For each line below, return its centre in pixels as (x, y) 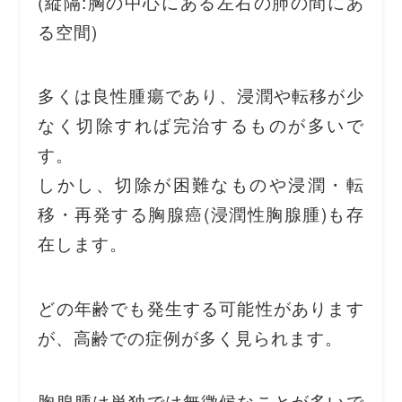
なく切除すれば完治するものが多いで (201, 125)
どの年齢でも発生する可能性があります (201, 307)
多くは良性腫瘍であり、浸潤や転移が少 (201, 95)
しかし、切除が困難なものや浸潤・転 (201, 184)
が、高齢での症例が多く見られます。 (190, 336)
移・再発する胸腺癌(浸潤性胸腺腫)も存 (201, 214)
